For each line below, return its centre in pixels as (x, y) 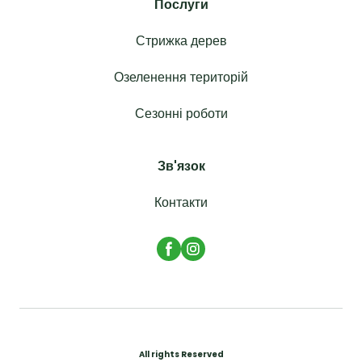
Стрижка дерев (181, 40)
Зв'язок (181, 166)
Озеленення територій (181, 77)
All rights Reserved (181, 354)
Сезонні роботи (181, 113)
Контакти (181, 202)
